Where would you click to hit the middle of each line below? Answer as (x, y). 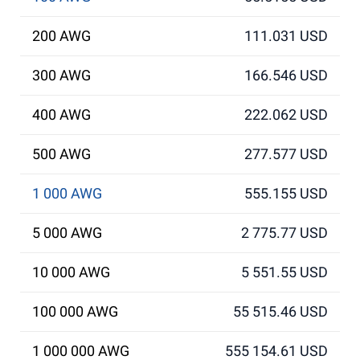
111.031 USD (286, 36)
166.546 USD (286, 75)
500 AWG (61, 154)
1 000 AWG (67, 193)
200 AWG (61, 36)
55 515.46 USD (280, 311)
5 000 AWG (67, 233)
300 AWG (61, 75)
